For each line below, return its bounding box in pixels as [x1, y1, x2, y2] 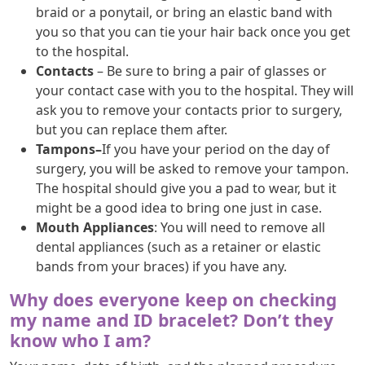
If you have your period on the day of [102, 139, 330, 158]
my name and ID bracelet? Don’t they [10, 307, 333, 332]
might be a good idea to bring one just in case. [36, 198, 322, 217]
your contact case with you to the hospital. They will [36, 81, 354, 99]
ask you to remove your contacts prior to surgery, [36, 100, 342, 119]
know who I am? [10, 328, 151, 352]
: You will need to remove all [154, 218, 325, 236]
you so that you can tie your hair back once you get [36, 22, 350, 41]
